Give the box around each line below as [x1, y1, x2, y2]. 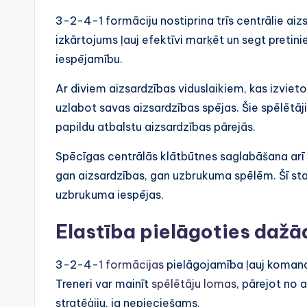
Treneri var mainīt [56, 277, 151, 291]
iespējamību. [56, 52, 123, 66]
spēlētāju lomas [151, 277, 236, 291]
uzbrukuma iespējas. [56, 188, 164, 202]
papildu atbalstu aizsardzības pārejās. [56, 120, 256, 134]
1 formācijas [99, 258, 164, 272]
